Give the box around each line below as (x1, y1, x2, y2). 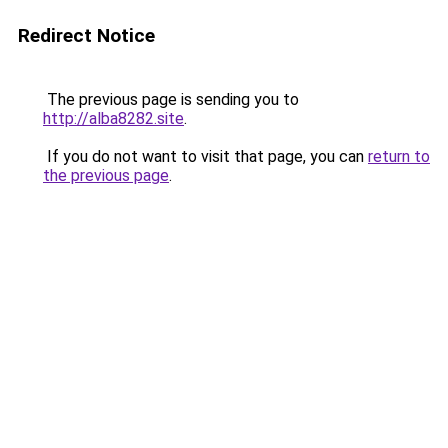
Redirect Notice (18, 24, 155, 47)
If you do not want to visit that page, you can (43, 147, 368, 166)
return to (368, 147, 430, 166)
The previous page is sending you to (43, 90, 299, 109)
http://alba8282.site (43, 109, 184, 128)
